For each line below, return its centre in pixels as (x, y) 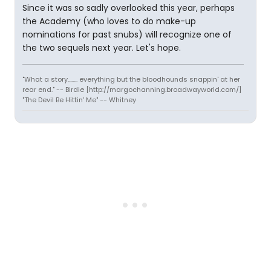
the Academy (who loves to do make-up (109, 21)
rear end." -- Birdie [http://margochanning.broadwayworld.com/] (132, 90)
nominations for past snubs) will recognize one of (127, 34)
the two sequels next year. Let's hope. (102, 48)
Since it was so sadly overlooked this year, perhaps (129, 8)
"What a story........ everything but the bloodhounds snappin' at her (131, 79)
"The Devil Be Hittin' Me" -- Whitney (79, 100)
